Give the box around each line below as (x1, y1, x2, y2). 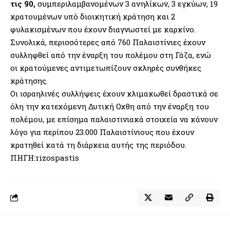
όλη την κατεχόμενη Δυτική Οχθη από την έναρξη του (10, 101, 209, 111)
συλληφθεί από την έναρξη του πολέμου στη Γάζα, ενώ (10, 49, 211, 60)
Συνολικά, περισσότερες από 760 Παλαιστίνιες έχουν (10, 36, 205, 47)
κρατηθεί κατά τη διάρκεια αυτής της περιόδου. (10, 139, 186, 150)
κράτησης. (10, 75, 48, 86)
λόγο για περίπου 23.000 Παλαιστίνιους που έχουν (10, 126, 194, 137)
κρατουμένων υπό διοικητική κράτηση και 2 (10, 11, 175, 22)
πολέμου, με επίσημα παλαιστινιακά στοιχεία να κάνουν (10, 113, 218, 124)
